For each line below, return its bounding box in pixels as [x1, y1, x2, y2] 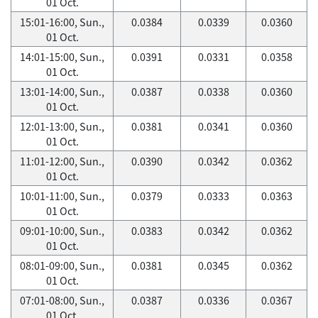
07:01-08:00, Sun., [20, 292, 104, 308]
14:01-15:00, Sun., [20, 49, 104, 65]
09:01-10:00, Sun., [20, 223, 104, 238]
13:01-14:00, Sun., [20, 84, 104, 99]
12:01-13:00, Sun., [20, 119, 104, 134]
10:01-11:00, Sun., [20, 188, 104, 204]
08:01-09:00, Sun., [20, 258, 104, 273]
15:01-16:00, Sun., [20, 14, 104, 30]
